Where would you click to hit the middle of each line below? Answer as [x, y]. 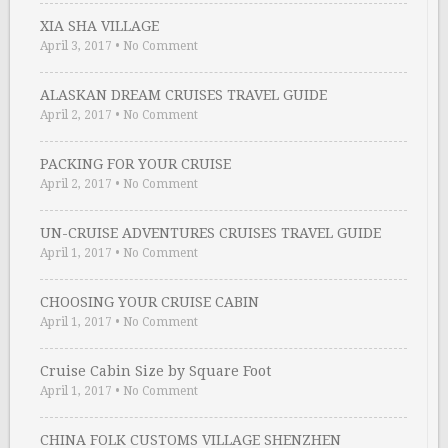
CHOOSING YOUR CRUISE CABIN [149, 302]
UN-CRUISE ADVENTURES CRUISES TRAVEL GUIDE [210, 233]
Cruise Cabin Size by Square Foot [155, 371]
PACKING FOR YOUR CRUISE [135, 164]
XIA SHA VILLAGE [99, 26]
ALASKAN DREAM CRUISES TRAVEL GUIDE [183, 95]
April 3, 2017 [76, 46]
